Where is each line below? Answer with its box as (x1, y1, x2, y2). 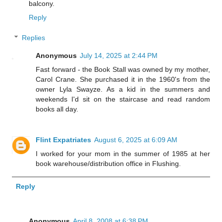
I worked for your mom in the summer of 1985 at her (36, 150, 210, 158)
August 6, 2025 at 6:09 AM (94, 136, 178, 144)
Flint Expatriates (36, 136, 92, 144)
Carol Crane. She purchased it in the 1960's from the (36, 75, 210, 84)
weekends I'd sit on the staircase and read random (36, 95, 210, 104)
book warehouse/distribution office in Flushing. (36, 160, 181, 168)
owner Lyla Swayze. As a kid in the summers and (36, 85, 210, 94)
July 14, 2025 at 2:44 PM (80, 52, 158, 60)
